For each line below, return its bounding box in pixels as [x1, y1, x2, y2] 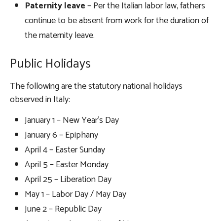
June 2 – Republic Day [25, 202, 104, 217]
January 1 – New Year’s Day [25, 113, 121, 128]
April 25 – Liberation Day [25, 172, 113, 187]
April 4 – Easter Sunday [25, 143, 107, 158]
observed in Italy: [10, 92, 72, 108]
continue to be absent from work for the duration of [25, 13, 209, 29]
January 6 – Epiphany [25, 128, 100, 143]
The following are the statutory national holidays [10, 79, 183, 94]
